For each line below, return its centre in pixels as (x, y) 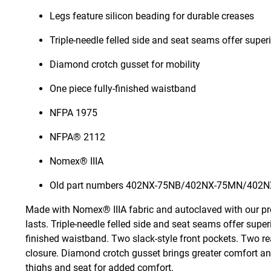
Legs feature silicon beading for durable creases (152, 16)
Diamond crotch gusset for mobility (125, 65)
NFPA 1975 (73, 113)
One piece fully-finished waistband (123, 89)
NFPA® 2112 (77, 137)
